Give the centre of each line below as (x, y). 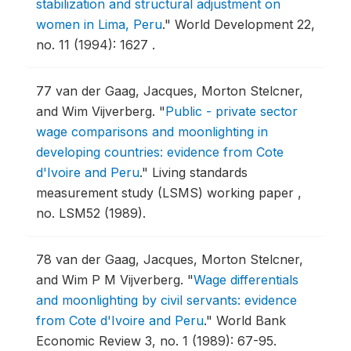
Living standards (200, 172)
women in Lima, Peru (99, 24)
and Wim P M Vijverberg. (112, 280)
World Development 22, (245, 24)
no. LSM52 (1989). (91, 213)
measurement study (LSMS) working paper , (169, 193)
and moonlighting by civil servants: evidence (166, 300)
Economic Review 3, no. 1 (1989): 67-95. (156, 341)
